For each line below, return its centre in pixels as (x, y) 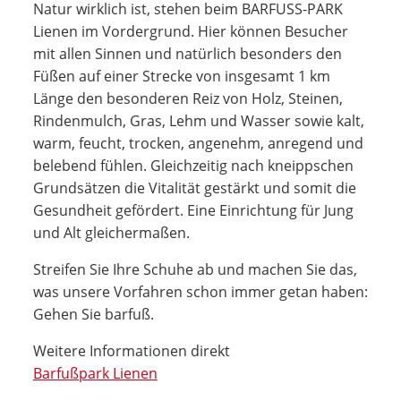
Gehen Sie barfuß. (93, 314)
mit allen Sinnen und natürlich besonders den (187, 53)
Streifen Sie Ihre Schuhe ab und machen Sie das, (195, 269)
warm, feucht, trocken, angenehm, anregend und (198, 143)
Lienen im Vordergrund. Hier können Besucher (190, 31)
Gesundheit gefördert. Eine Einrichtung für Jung (193, 210)
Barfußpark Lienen (95, 373)
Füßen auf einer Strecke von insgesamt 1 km (181, 76)
